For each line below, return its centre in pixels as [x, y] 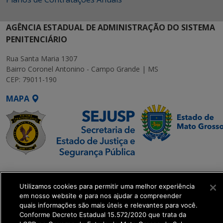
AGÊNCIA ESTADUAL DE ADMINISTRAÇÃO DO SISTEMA [111, 28]
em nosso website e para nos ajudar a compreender [101, 196]
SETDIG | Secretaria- [47, 170]
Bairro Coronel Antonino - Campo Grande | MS [82, 69]
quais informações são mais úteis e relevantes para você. [109, 205]
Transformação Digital [52, 194]
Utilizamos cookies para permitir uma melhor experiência [107, 186]
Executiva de [31, 182]
